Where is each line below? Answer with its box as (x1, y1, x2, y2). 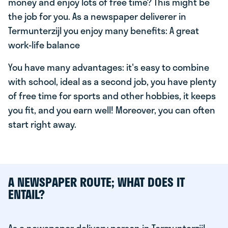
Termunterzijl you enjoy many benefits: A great (8, 23, 199, 38)
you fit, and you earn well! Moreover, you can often (8, 103, 215, 117)
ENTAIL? (8, 185, 45, 204)
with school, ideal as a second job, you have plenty (8, 74, 216, 89)
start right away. (8, 117, 76, 131)
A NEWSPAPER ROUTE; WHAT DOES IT (8, 173, 185, 191)
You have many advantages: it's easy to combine (8, 60, 209, 74)
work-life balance (8, 38, 80, 52)
